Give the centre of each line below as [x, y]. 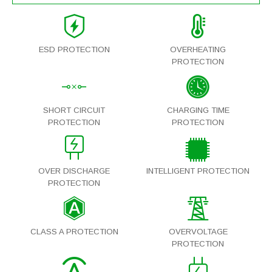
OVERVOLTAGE [198, 232]
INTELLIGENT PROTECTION [198, 171]
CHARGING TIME [198, 110]
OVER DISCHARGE [74, 171]
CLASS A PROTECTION [74, 232]
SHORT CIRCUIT [74, 110]
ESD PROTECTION [74, 50]
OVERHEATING [198, 50]
